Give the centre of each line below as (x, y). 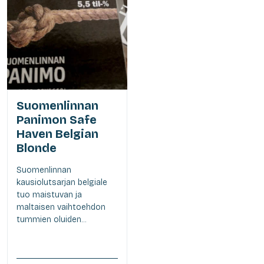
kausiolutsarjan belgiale (62, 183)
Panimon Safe (57, 120)
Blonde (37, 148)
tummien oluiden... (51, 220)
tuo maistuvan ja (49, 195)
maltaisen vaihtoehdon (61, 207)
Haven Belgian (57, 134)
